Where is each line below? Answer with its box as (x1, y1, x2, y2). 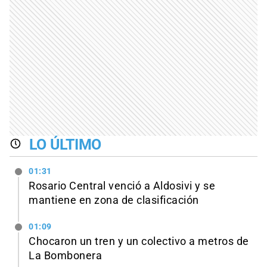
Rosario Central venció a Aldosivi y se (29, 180, 215, 193)
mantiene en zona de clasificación (29, 194, 199, 207)
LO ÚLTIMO (29, 136, 102, 154)
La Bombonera (29, 249, 102, 262)
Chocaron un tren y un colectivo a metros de (29, 235, 249, 247)
